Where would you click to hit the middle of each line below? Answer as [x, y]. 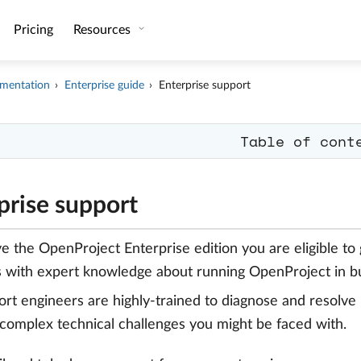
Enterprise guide [105, 85]
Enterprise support [205, 85]
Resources [103, 30]
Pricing [33, 30]
